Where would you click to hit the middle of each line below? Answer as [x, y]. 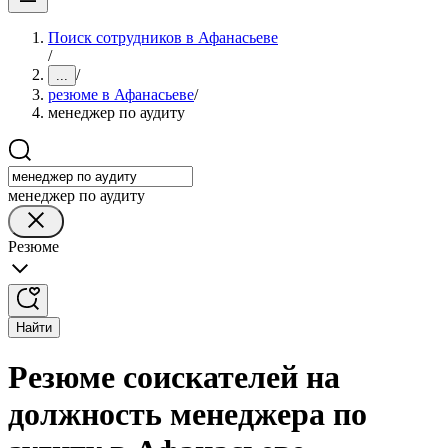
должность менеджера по [187, 414]
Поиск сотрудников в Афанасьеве [163, 37]
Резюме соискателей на [174, 377]
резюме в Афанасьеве [121, 94]
